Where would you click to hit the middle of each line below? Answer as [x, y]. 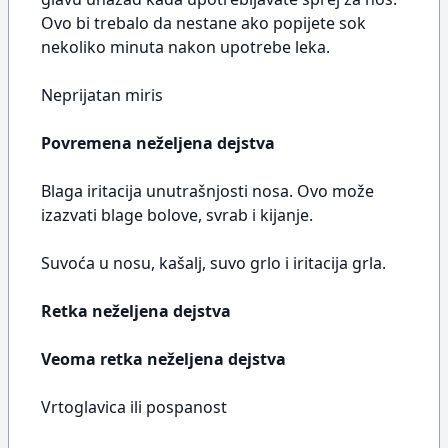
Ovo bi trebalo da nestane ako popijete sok [203, 23]
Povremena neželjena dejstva [158, 143]
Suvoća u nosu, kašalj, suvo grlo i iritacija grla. [213, 263]
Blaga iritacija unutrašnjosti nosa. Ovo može [207, 191]
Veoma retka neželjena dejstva [163, 359]
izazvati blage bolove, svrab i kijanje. [177, 215]
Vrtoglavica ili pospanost [134, 407]
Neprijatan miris [102, 95]
